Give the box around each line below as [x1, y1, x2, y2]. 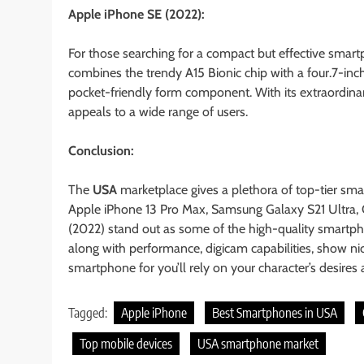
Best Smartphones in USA [212, 305, 337, 322]
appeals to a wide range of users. [68, 104, 248, 120]
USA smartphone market [197, 336, 318, 353]
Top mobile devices [80, 336, 172, 353]
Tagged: [68, 305, 110, 322]
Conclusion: [68, 143, 134, 159]
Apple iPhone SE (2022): [68, 6, 205, 23]
